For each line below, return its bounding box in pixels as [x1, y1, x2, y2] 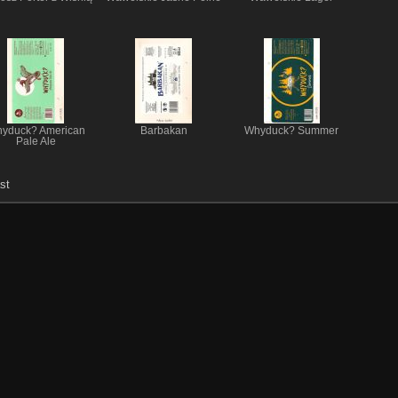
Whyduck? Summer [244, 125, 338, 137]
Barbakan [139, 125, 187, 137]
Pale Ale [15, 136, 56, 147]
